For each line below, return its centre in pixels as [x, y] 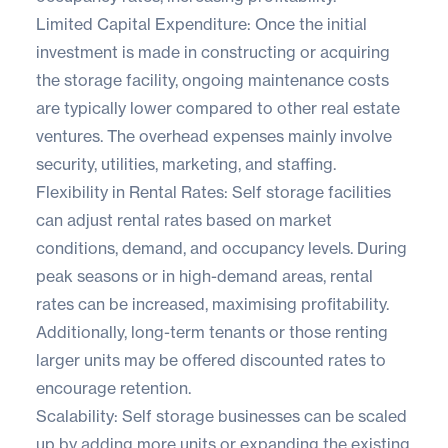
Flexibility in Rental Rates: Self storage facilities [213, 191]
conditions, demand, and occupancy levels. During [221, 247]
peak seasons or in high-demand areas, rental [204, 275]
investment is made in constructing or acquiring [213, 51]
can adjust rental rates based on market [184, 219]
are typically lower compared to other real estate [218, 107]
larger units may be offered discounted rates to [211, 359]
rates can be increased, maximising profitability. [212, 303]
